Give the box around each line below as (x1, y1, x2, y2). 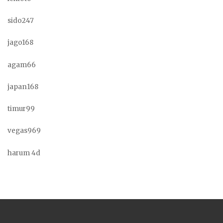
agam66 (7, 60, 36, 69)
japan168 (7, 82, 38, 91)
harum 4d (7, 148, 40, 157)
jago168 (7, 38, 33, 47)
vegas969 (7, 126, 41, 135)
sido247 (7, 16, 34, 25)
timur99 (7, 105, 35, 113)
